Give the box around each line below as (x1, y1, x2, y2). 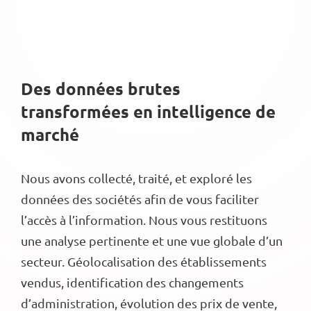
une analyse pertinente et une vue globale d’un (21, 233, 283, 249)
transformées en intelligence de (21, 101, 276, 123)
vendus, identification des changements (21, 275, 244, 290)
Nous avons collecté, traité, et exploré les (21, 171, 252, 186)
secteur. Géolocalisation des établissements (21, 254, 267, 269)
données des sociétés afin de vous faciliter (21, 192, 259, 207)
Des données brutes (21, 78, 180, 100)
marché (21, 124, 79, 146)
